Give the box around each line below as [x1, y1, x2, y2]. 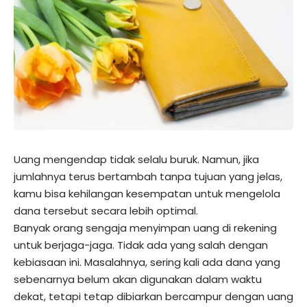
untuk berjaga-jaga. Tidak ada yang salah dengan [14, 238, 268, 253]
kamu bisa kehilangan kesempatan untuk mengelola [14, 186, 280, 201]
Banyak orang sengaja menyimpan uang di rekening [14, 221, 277, 236]
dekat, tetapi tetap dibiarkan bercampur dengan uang [14, 289, 293, 304]
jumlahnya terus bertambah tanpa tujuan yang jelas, [14, 169, 282, 184]
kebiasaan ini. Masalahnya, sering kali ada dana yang [14, 255, 280, 270]
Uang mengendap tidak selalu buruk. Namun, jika [14, 152, 259, 167]
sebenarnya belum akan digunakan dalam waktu [14, 272, 262, 287]
